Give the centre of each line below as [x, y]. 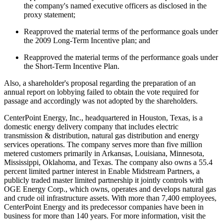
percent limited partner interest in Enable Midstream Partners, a [102, 171]
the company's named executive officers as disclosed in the [115, 5]
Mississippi [21, 162]
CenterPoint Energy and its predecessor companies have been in [104, 207]
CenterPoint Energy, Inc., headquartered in [72, 117]
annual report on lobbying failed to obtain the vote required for [101, 92]
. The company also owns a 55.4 [162, 162]
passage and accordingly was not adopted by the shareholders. [101, 101]
